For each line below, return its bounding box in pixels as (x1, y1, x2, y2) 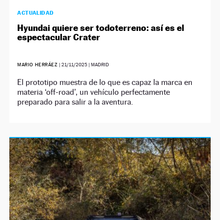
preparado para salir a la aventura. (17, 97, 134, 107)
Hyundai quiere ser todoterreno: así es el (17, 22, 185, 33)
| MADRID (87, 61, 110, 67)
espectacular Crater (17, 31, 101, 42)
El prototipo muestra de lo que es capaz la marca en (17, 77, 193, 87)
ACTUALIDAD (17, 9, 54, 16)
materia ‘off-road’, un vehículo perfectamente (17, 87, 170, 97)
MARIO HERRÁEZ (17, 61, 59, 67)
